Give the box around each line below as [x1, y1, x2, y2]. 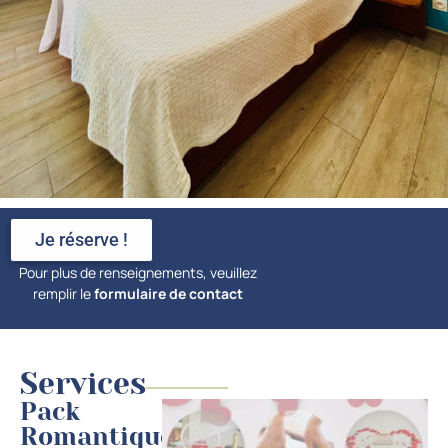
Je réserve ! [35, 229, 128, 251]
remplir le [33, 284, 95, 304]
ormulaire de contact [99, 284, 244, 304]
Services [20, 366, 146, 401]
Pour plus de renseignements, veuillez [19, 263, 258, 283]
